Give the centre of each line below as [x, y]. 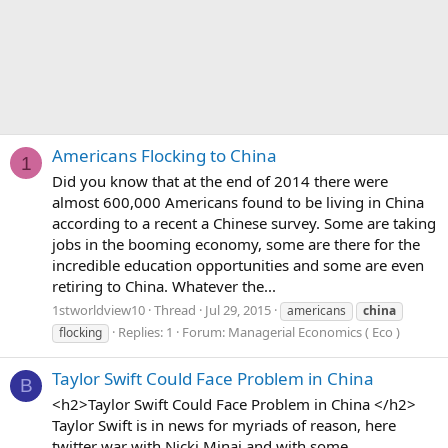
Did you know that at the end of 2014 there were [220, 181]
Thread [175, 309]
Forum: [205, 331]
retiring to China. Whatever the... [164, 286]
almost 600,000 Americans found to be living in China [238, 202]
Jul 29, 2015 [238, 309]
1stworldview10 [98, 309]
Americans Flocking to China [164, 156]
